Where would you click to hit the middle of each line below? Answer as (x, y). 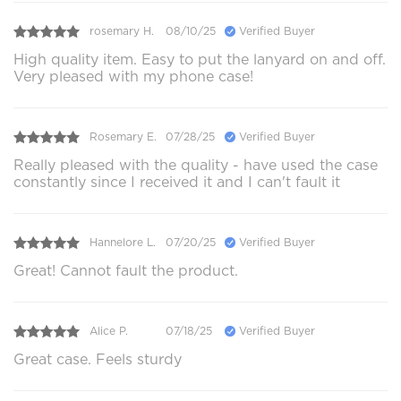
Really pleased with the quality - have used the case (196, 165)
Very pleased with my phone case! (133, 76)
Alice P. (109, 331)
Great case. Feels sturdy (98, 359)
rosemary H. (122, 31)
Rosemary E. (123, 137)
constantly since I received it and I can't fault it (177, 182)
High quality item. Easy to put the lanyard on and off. (200, 59)
